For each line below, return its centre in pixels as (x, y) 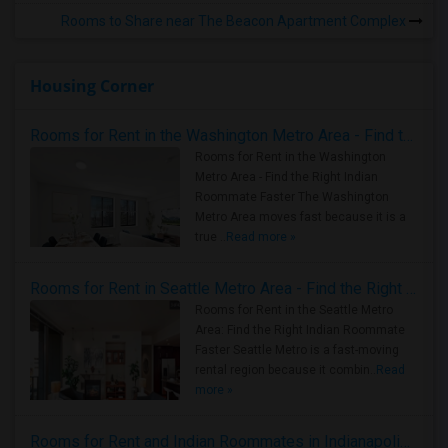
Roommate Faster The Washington (292, 197)
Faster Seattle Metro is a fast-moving (297, 350)
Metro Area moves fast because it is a (300, 217)
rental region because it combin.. (285, 370)
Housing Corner (92, 86)
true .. (210, 237)
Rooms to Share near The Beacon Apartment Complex (235, 21)
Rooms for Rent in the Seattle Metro (294, 310)
